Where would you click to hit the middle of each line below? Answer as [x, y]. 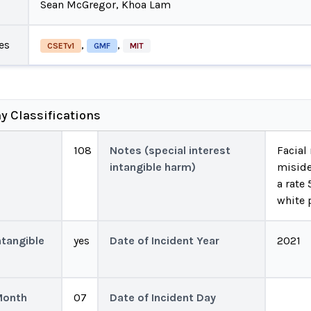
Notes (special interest [170, 150]
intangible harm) [153, 167]
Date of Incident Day [163, 297]
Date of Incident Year [165, 241]
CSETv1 [60, 45]
